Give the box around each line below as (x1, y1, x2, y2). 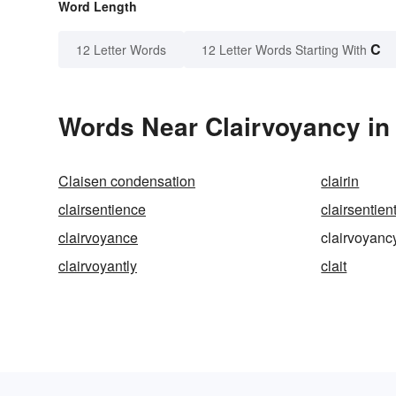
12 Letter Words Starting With (202, 41, 367, 59)
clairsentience (58, 199, 146, 220)
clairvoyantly (58, 255, 137, 277)
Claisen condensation (58, 171, 195, 192)
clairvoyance (58, 227, 138, 248)
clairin (321, 171, 360, 192)
